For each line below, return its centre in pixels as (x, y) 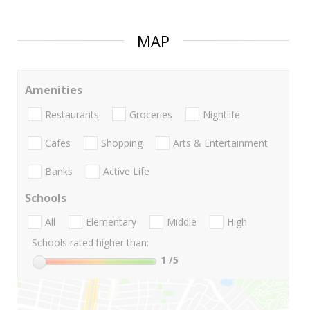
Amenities (54, 90)
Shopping (122, 143)
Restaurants (72, 114)
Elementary (111, 222)
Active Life (126, 172)
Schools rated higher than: (90, 243)
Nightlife (221, 114)
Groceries (151, 114)
